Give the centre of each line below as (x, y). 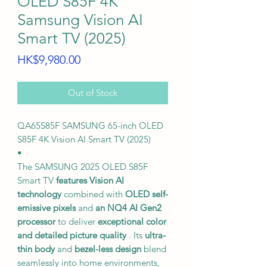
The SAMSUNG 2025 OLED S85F (83, 167)
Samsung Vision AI (80, 20)
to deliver (77, 221)
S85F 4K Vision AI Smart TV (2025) (84, 139)
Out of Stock (93, 93)
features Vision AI (90, 180)
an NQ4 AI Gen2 (128, 208)
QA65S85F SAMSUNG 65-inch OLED (90, 125)
